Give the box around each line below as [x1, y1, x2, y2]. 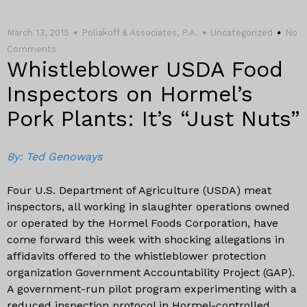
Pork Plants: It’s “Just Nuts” [7, 106, 300, 132]
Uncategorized [210, 27, 273, 38]
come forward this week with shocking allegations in [7, 233, 284, 246]
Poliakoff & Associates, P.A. [82, 27, 198, 38]
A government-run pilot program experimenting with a [7, 282, 297, 295]
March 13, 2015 [7, 27, 69, 38]
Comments [7, 44, 56, 54]
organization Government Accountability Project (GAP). [7, 266, 295, 279]
